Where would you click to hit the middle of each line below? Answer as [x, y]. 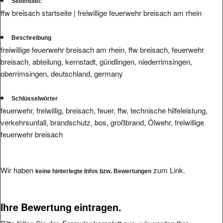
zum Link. [168, 170]
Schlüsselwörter [35, 98]
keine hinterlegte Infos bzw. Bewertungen [93, 171]
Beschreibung [31, 38]
